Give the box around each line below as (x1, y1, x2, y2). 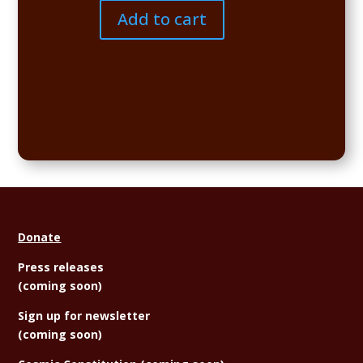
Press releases (18, 259, 105, 275)
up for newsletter (43, 308, 151, 323)
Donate (18, 229, 62, 245)
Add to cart (117, 8, 207, 30)
